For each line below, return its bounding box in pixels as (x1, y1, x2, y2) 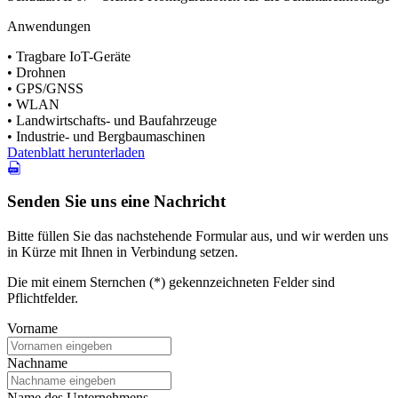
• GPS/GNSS (7, 81, 84, 97)
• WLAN (7, 97, 60, 113)
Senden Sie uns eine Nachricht (7, 192, 226, 211)
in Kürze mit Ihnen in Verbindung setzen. (7, 243, 238, 259)
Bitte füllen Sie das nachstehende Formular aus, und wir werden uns (7, 227, 388, 243)
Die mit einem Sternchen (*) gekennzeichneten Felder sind (7, 274, 335, 290)
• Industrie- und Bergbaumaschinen (7, 129, 205, 145)
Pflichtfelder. (7, 290, 78, 306)
